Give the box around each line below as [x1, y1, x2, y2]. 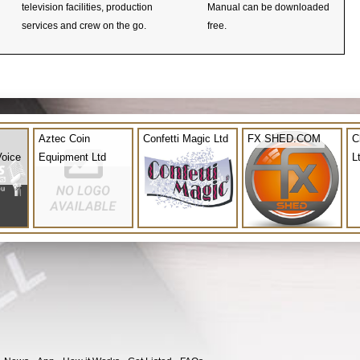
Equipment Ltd [39, 150, 106, 163]
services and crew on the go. [22, 19, 146, 31]
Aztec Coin [39, 132, 90, 145]
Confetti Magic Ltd [143, 132, 228, 145]
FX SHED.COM [247, 132, 321, 145]
